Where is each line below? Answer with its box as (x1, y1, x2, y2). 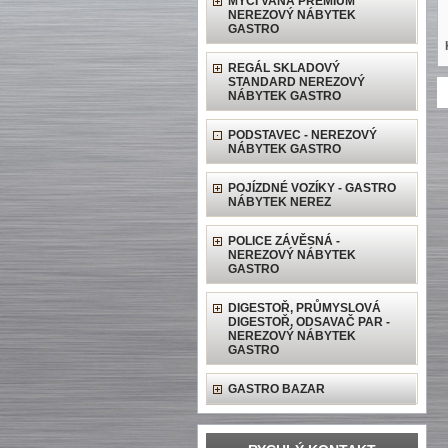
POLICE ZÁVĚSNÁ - (228, 234, 340, 248)
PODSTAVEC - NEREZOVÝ (228, 128, 377, 142)
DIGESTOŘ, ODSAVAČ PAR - (228, 315, 390, 329)
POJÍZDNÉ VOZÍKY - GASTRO (228, 181, 396, 195)
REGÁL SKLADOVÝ (228, 61, 340, 75)
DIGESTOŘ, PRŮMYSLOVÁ (228, 301, 381, 315)
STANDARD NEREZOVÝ (228, 75, 365, 89)
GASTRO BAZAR (228, 382, 325, 396)
